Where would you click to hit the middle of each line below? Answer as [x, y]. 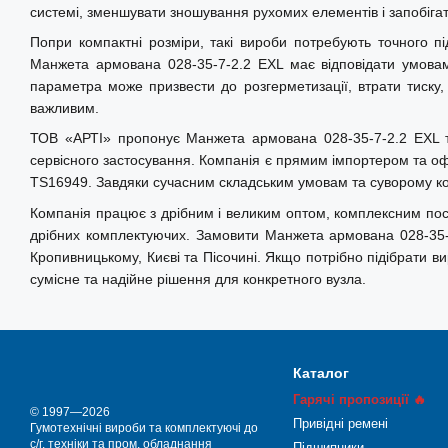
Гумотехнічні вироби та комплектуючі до [144, 428]
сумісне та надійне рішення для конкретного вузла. [198, 278]
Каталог [320, 373]
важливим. [64, 107]
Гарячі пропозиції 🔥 [359, 399]
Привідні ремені [340, 423]
